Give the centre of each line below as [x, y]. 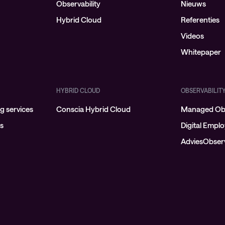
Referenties [200, 20]
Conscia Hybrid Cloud [93, 109]
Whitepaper [201, 52]
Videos [193, 36]
